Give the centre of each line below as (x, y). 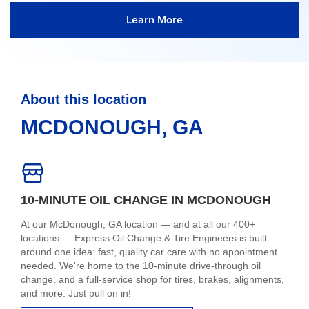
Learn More (154, 20)
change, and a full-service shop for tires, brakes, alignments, (152, 280)
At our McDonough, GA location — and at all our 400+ (138, 225)
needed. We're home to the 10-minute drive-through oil (141, 266)
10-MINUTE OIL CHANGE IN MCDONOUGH (146, 200)
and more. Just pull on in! (76, 293)
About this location (83, 100)
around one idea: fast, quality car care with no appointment (149, 252)
